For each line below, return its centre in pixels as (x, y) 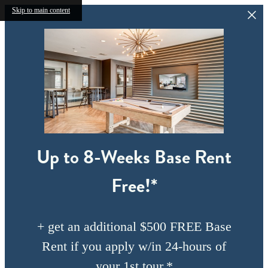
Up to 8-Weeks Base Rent (134, 157)
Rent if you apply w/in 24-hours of (134, 246)
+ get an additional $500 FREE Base (134, 227)
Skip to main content (41, 10)
